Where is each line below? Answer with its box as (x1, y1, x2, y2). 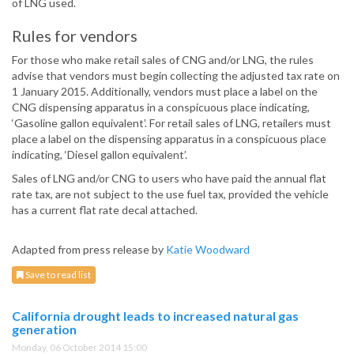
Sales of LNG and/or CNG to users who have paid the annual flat (12, 171, 326, 186)
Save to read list (24, 269, 91, 281)
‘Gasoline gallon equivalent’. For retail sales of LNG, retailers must (12, 116, 331, 130)
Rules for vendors (12, 26, 137, 46)
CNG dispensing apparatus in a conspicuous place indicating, (12, 100, 310, 115)
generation (12, 322, 77, 337)
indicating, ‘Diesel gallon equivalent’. (12, 148, 187, 162)
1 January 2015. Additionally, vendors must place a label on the (12, 85, 318, 99)
